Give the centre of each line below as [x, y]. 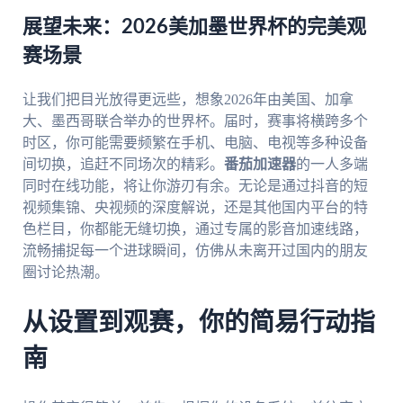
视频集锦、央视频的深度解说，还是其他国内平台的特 [195, 208]
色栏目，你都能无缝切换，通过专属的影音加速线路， [195, 229]
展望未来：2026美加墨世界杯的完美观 [194, 27]
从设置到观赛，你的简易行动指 [198, 323]
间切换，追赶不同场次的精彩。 [123, 165]
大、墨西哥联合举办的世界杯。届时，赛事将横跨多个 [195, 121]
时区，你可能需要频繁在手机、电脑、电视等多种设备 [195, 143]
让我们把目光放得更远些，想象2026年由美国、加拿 [188, 100]
